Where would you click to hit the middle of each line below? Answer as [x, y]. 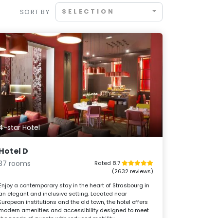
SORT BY [35, 12]
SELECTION [88, 12]
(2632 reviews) [132, 171]
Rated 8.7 [108, 163]
